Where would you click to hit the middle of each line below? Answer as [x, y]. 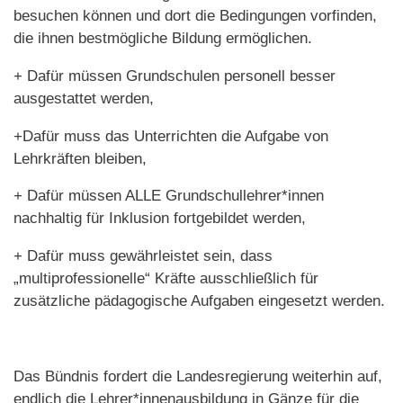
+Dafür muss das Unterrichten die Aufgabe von [171, 136]
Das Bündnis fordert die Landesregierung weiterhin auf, [198, 376]
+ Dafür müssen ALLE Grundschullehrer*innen [169, 196]
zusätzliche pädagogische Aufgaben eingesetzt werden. [199, 301]
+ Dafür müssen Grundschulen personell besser [175, 76]
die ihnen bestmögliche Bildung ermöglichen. [163, 39]
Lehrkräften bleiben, [80, 158]
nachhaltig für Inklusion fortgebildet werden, [160, 219]
